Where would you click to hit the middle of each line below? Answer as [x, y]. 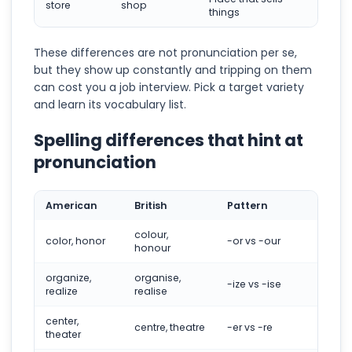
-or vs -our [254, 240]
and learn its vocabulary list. [110, 104]
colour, [151, 234]
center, [62, 321]
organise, [158, 277]
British [151, 205]
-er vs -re [250, 327]
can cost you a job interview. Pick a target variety [169, 87]
